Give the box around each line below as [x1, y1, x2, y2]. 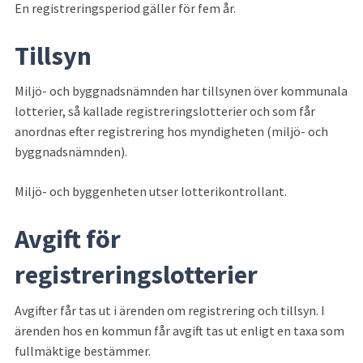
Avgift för [15, 223, 121, 256]
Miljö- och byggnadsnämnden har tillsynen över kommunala [15, 83, 348, 100]
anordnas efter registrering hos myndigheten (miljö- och [15, 123, 328, 140]
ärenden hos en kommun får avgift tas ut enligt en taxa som [15, 322, 344, 339]
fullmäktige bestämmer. [15, 342, 151, 359]
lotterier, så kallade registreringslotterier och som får [15, 103, 315, 120]
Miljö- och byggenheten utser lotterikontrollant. [15, 183, 287, 200]
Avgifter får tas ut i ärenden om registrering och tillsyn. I [15, 301, 325, 318]
